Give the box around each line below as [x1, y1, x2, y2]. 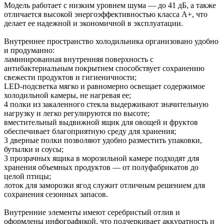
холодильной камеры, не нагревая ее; [4, 90, 131, 99]
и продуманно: [4, 45, 54, 54]
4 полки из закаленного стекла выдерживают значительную [4, 99, 208, 108]
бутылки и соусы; [4, 144, 63, 153]
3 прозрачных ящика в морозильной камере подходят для [4, 153, 199, 162]
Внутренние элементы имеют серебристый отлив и [4, 207, 180, 216]
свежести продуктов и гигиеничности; [4, 72, 136, 81]
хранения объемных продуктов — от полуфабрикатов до [4, 162, 198, 171]
